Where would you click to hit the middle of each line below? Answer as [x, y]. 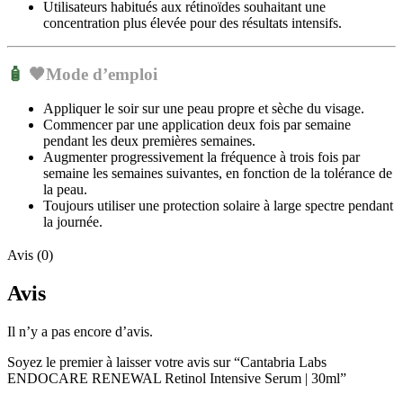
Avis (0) [30, 255]
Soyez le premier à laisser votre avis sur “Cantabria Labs [167, 362]
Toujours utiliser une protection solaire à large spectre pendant [218, 206]
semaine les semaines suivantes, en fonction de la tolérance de [218, 174]
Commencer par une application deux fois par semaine [197, 125]
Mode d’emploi [104, 74]
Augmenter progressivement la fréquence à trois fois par [201, 157]
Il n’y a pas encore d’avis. [80, 331]
